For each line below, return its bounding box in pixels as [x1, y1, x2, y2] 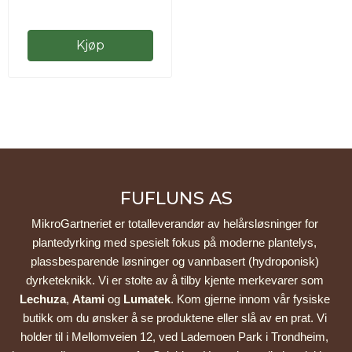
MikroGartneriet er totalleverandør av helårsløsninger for [31, 218, 318, 231]
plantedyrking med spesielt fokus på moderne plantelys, [32, 236, 317, 250]
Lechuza [19, 293, 66, 306]
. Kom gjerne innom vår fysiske [170, 293, 330, 306]
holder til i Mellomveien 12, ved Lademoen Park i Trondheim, [20, 331, 328, 344]
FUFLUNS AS [119, 187, 233, 210]
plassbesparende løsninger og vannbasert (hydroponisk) [30, 255, 319, 269]
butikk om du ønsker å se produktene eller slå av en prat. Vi [22, 312, 327, 325]
